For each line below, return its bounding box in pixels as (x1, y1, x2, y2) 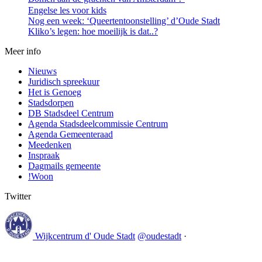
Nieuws (28, 65, 57, 76)
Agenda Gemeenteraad (28, 129, 113, 139)
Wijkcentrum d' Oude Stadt (35, 230, 135, 241)
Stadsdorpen (28, 97, 74, 108)
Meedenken (28, 139, 71, 150)
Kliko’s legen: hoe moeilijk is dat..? (28, 26, 158, 36)
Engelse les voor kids (28, 5, 106, 15)
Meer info (5, 46, 41, 56)
